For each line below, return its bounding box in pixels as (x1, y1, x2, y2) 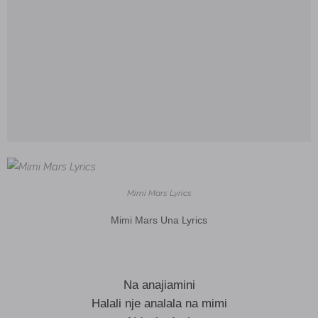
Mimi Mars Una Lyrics (111, 214, 207, 226)
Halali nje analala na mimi (91, 297, 227, 310)
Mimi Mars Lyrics (126, 188, 192, 198)
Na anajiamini (123, 278, 195, 292)
